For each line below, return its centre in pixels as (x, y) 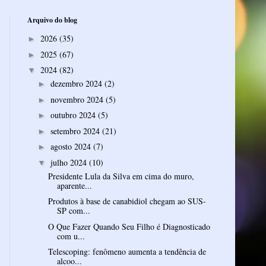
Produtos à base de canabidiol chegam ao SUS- (127, 201)
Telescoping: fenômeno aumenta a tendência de (127, 252)
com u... (71, 236)
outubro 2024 (74, 115)
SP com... (73, 211)
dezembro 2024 (77, 84)
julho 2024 (69, 162)
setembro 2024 (76, 131)
